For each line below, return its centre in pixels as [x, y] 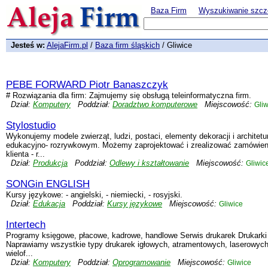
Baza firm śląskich [127, 45]
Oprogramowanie [141, 262]
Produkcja [50, 163]
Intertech [26, 225]
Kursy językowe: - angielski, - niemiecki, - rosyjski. [94, 195]
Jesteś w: [28, 45]
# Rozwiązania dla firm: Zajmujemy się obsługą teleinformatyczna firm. [129, 95]
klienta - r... [25, 154]
